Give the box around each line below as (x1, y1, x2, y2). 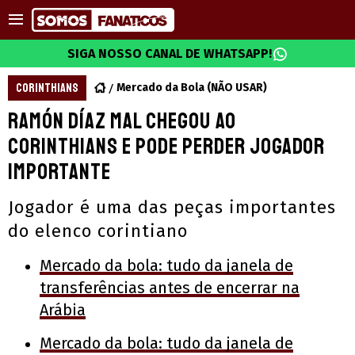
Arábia (40, 300, 86, 319)
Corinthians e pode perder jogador (8, 132, 325, 160)
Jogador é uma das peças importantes (8, 197, 336, 218)
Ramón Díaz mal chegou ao (8, 107, 236, 135)
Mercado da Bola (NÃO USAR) (116, 81, 267, 94)
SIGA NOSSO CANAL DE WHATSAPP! (67, 46, 272, 61)
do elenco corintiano (8, 220, 188, 242)
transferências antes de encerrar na (40, 278, 300, 297)
